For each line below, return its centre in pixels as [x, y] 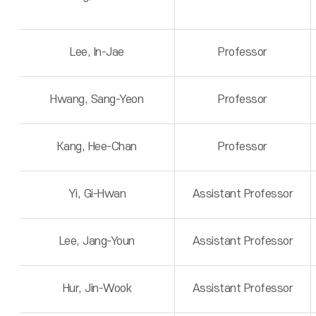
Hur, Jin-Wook [97, 288]
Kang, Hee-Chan [97, 147]
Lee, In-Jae [97, 52]
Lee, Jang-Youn [97, 241]
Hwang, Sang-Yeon [97, 99]
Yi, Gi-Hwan [97, 194]
